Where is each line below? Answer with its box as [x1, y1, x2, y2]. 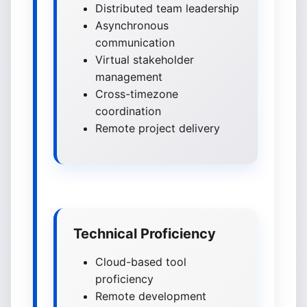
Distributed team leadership [95, 1, 239, 15]
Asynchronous [95, 19, 169, 32]
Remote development [95, 289, 206, 303]
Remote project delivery [95, 121, 220, 135]
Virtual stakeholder [95, 53, 194, 66]
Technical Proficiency [73, 225, 216, 242]
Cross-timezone [95, 87, 178, 101]
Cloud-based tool [95, 255, 186, 269]
